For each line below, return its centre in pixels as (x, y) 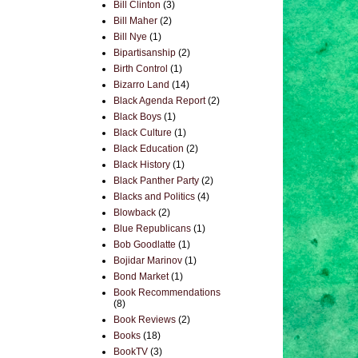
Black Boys (137, 117)
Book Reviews (145, 320)
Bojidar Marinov (148, 261)
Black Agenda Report (159, 101)
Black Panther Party (156, 181)
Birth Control (141, 69)
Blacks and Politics (154, 197)
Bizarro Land (141, 85)
